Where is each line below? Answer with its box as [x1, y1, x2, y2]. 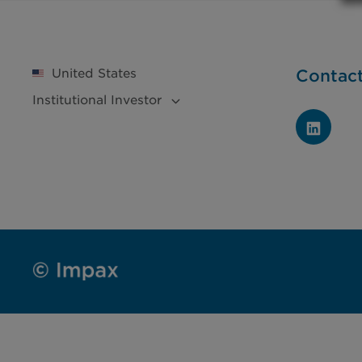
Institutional [32, 91, 111, 107]
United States [52, 65, 137, 81]
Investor [111, 91, 162, 107]
